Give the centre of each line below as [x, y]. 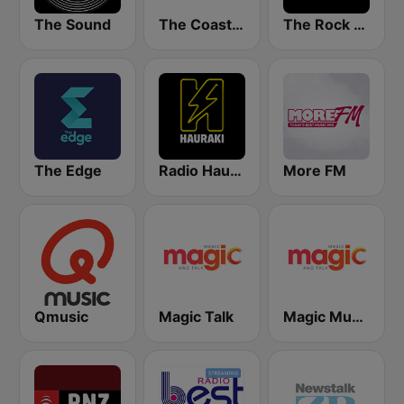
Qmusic [61, 317]
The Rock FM [359, 24]
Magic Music [358, 317]
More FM [315, 170]
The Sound [73, 24]
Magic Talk [196, 317]
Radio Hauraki [236, 170]
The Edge [68, 170]
